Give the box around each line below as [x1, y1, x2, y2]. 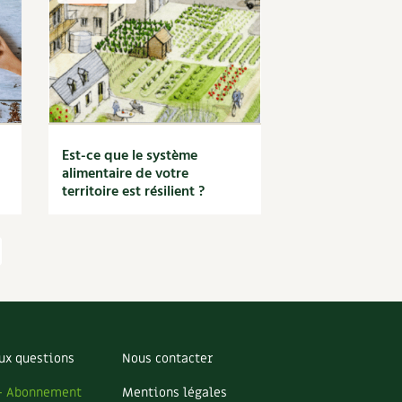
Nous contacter [122, 349, 213, 367]
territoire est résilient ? [62, 180, 205, 204]
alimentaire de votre [62, 162, 189, 186]
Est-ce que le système [62, 144, 198, 168]
